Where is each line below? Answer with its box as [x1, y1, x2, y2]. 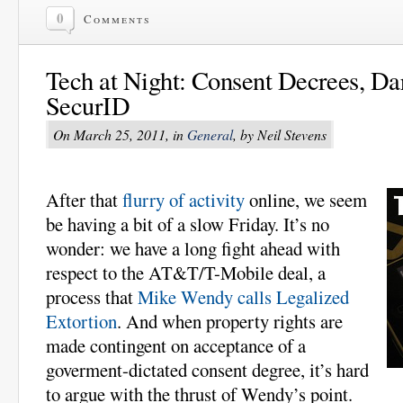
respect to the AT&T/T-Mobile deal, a [46, 260, 326, 286]
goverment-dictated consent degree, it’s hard [46, 357, 369, 383]
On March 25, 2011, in [53, 124, 187, 144]
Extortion [46, 309, 117, 335]
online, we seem [245, 187, 367, 213]
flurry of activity [122, 187, 245, 213]
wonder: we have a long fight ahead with [46, 236, 340, 262]
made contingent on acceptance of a [46, 333, 306, 359]
